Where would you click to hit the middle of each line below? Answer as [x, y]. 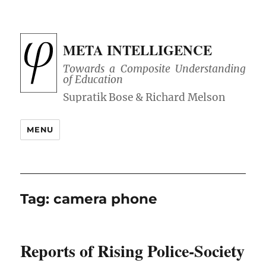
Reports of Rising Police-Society [133, 251]
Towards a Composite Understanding [154, 69]
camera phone [106, 199]
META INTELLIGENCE [138, 50]
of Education [93, 80]
